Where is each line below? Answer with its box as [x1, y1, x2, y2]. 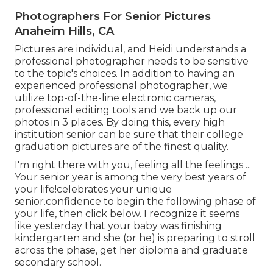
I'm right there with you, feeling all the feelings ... [15, 159, 251, 171]
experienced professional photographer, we [15, 80, 228, 91]
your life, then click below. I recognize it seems [15, 208, 239, 219]
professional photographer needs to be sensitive [15, 55, 249, 67]
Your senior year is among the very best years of [15, 171, 246, 183]
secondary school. [15, 257, 101, 268]
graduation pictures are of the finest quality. [15, 141, 229, 152]
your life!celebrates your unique [15, 183, 172, 195]
